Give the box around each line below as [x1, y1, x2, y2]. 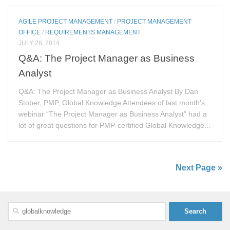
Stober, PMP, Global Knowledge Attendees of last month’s [18, 98, 205, 107]
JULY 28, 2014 [18, 39, 60, 47]
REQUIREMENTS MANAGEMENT [45, 28, 141, 36]
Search [7, 202, 28, 210]
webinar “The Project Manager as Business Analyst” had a [18, 109, 207, 118]
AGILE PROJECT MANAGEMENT [18, 17, 113, 25]
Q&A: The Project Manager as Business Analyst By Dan [18, 87, 199, 95]
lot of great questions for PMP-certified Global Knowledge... [18, 121, 211, 129]
